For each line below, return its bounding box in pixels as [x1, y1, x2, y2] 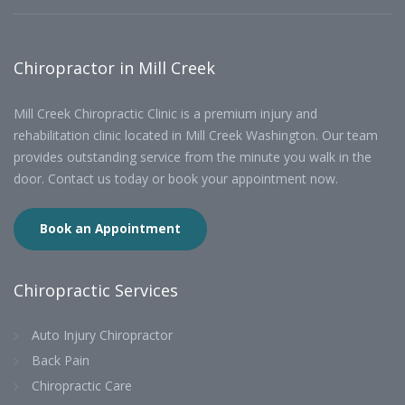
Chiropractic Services [14, 279, 178, 302]
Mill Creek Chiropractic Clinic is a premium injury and [14, 105, 317, 123]
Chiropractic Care [32, 377, 132, 395]
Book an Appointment [40, 221, 181, 238]
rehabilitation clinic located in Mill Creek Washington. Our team [14, 127, 378, 145]
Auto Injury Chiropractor [32, 326, 173, 344]
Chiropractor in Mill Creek [14, 57, 215, 80]
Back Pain [32, 352, 89, 370]
